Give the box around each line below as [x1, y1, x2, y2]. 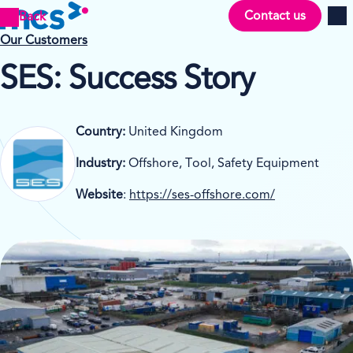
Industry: [76, 158, 125, 170]
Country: [76, 126, 125, 139]
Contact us [244, 9, 306, 23]
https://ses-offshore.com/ [129, 189, 275, 202]
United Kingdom [125, 126, 223, 139]
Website [76, 189, 123, 202]
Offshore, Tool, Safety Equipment [125, 158, 319, 170]
